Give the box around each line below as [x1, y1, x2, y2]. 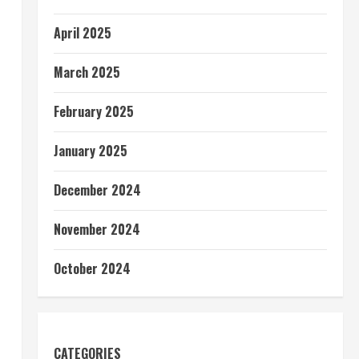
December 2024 [53, 180, 141, 200]
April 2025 [53, 23, 111, 42]
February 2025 [53, 102, 134, 121]
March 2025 [53, 63, 120, 82]
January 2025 [53, 141, 127, 160]
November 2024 [53, 220, 140, 239]
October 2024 [53, 259, 131, 278]
